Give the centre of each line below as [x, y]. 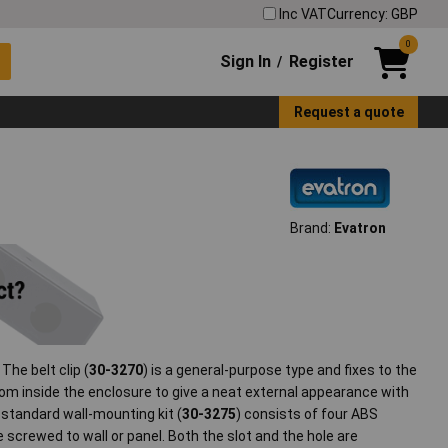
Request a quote [348, 111]
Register [321, 61]
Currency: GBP [372, 13]
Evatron [359, 228]
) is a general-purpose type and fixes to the [280, 370]
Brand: [311, 228]
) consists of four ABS [307, 414]
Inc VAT [303, 13]
